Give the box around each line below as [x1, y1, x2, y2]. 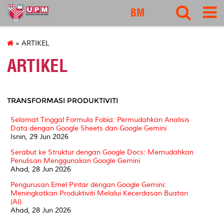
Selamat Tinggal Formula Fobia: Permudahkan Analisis [10, 115, 189, 124]
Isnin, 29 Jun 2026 [10, 132, 68, 141]
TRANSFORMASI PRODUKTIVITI [7, 95, 118, 105]
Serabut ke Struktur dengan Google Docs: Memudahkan [10, 147, 193, 156]
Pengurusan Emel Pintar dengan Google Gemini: [10, 180, 166, 189]
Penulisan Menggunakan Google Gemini [10, 156, 140, 165]
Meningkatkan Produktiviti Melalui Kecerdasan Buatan [10, 188, 188, 197]
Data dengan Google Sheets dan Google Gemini [10, 123, 166, 132]
